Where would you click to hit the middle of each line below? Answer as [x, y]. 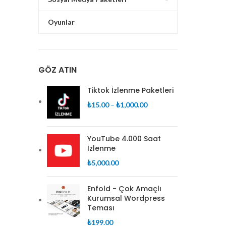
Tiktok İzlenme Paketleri [130, 90]
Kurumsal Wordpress [126, 198]
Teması [101, 208]
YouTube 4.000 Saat [124, 139]
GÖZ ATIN [58, 70]
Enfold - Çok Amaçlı [124, 189]
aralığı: [157, 115]
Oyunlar [61, 22]
